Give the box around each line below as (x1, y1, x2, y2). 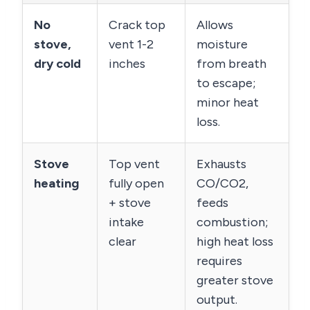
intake (109, 215, 144, 230)
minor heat (197, 95, 259, 111)
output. (197, 292, 237, 308)
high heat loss (197, 234, 273, 250)
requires (197, 253, 242, 269)
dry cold (34, 56, 81, 72)
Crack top (109, 17, 165, 33)
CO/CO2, (197, 176, 248, 192)
